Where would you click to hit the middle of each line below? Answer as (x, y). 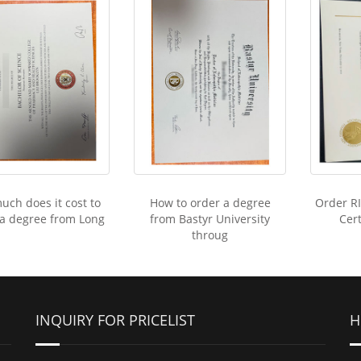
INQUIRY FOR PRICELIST (115, 320)
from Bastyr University (210, 219)
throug (210, 235)
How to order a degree (210, 203)
